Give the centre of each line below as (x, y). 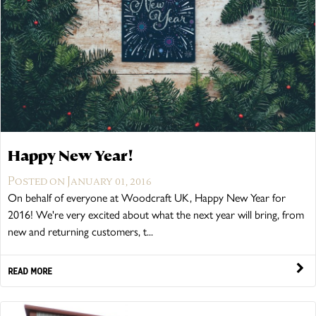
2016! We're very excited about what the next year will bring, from (156, 215)
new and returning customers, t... (80, 232)
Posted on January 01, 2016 (80, 181)
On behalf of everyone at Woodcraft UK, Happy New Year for (147, 198)
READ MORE (30, 271)
